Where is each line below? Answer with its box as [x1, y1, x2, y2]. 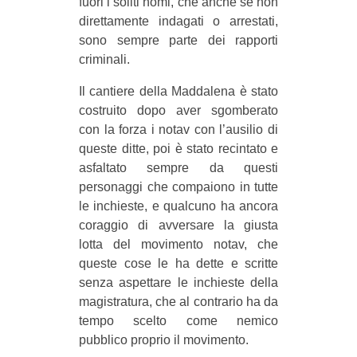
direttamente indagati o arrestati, [79, 14, 278, 28]
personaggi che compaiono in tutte [79, 179, 278, 194]
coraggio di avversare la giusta [79, 218, 278, 232]
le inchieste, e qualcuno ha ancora [79, 198, 278, 213]
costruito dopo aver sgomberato [79, 103, 278, 117]
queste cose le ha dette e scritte [79, 256, 278, 270]
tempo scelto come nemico [79, 313, 278, 328]
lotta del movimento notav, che [79, 237, 278, 251]
